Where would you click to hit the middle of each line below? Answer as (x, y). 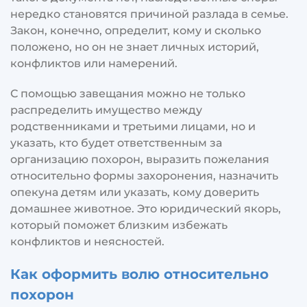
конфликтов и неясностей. (87, 241)
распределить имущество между (106, 110)
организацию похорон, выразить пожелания (140, 159)
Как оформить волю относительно (139, 274)
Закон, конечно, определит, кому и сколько (136, 30)
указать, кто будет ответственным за (116, 143)
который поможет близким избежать (119, 225)
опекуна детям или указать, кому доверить (135, 192)
